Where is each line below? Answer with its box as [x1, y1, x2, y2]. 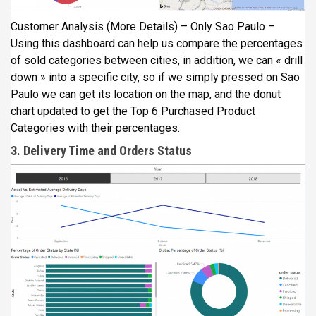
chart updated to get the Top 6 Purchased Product [11, 104, 255, 119]
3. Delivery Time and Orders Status [11, 143, 192, 159]
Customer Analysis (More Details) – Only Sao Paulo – [11, 20, 275, 34]
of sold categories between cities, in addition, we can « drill [11, 54, 303, 68]
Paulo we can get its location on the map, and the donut [11, 87, 281, 102]
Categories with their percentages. [11, 121, 180, 135]
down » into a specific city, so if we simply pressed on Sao [11, 71, 300, 85]
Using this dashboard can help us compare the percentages [11, 37, 303, 51]
